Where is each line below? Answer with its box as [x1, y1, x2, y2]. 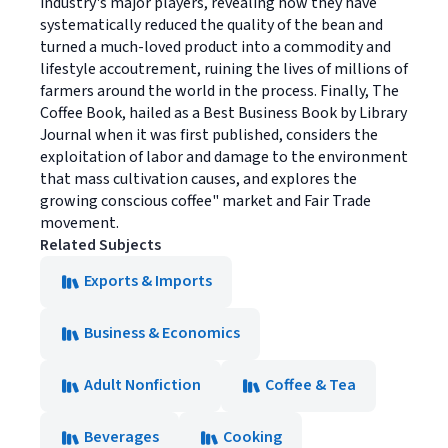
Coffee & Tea [265, 374, 356, 396]
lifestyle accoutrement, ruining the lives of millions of [40, 58, 408, 80]
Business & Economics [84, 322, 240, 344]
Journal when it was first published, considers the [40, 124, 378, 146]
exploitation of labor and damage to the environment [40, 146, 408, 168]
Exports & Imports [84, 270, 212, 292]
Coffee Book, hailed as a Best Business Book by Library [40, 102, 407, 124]
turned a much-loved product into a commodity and [40, 36, 391, 58]
